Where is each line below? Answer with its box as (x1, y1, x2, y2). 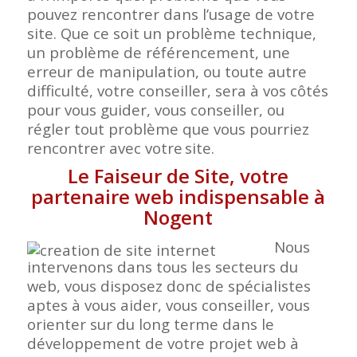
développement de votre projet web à (26, 333, 299, 354)
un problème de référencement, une (26, 42, 290, 63)
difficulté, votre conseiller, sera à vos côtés (26, 80, 328, 101)
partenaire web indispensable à (31, 183, 326, 210)
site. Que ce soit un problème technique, (26, 23, 316, 44)
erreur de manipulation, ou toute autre (26, 61, 307, 82)
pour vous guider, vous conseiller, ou (26, 100, 284, 120)
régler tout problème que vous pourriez (26, 119, 309, 139)
